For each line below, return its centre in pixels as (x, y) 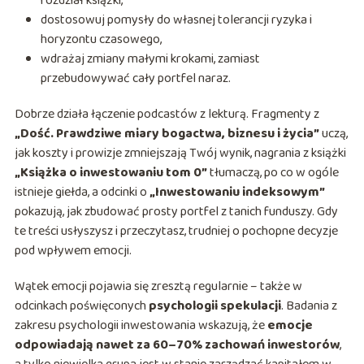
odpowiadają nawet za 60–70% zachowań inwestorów (177, 345)
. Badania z (309, 306)
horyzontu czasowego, (101, 40)
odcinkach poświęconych (81, 306)
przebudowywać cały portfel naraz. (135, 79)
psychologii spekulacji (214, 306)
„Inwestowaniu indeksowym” (237, 193)
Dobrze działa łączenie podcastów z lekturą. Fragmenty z (167, 115)
